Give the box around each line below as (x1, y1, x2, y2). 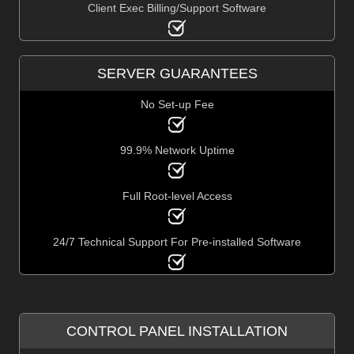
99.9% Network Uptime (119, 143, 235, 156)
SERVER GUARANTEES (96, 65, 258, 81)
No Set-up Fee (140, 97, 214, 111)
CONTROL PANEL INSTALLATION (66, 322, 288, 339)
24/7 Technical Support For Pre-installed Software (53, 235, 301, 248)
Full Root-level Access (122, 189, 232, 202)
